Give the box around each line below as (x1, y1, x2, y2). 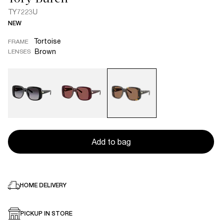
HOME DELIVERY (20, 182, 66, 189)
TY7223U (8, 7, 38, 16)
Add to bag (91, 137, 131, 146)
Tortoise (34, 37, 61, 45)
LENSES (8, 47, 31, 55)
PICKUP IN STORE (20, 210, 72, 217)
